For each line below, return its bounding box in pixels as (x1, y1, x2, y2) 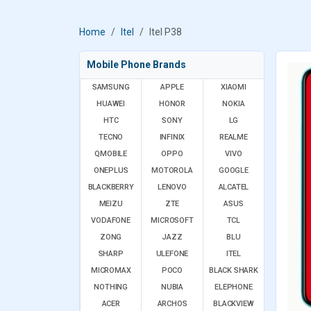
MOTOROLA (151, 166, 193, 175)
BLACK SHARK (208, 266, 258, 275)
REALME (219, 133, 248, 142)
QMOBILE (94, 149, 127, 158)
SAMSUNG (92, 83, 130, 92)
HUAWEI (96, 99, 126, 108)
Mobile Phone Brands (87, 59, 186, 70)
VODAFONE (91, 216, 131, 225)
